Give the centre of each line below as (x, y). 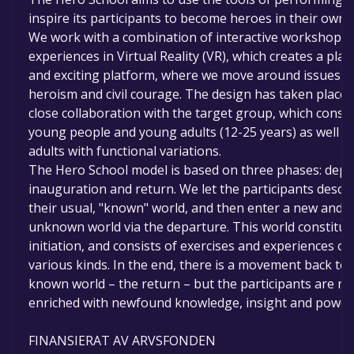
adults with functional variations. (125, 151)
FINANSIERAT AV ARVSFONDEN (122, 341)
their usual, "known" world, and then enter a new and (186, 208)
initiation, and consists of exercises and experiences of (189, 246)
